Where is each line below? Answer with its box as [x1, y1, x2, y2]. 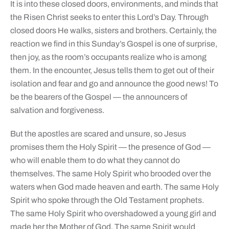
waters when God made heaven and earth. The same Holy [10, 182, 219, 192]
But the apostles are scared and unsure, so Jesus [10, 129, 186, 139]
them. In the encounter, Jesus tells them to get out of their [10, 66, 214, 75]
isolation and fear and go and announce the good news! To [10, 79, 218, 88]
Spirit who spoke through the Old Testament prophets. [10, 196, 204, 205]
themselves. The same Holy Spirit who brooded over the [10, 169, 211, 178]
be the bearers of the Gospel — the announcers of [10, 93, 187, 102]
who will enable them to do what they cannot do [10, 156, 180, 165]
